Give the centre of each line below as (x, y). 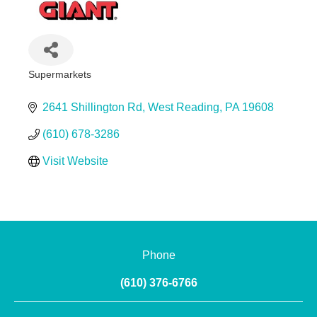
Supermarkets (59, 74)
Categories (58, 85)
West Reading (183, 107)
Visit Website (75, 161)
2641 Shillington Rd (92, 107)
